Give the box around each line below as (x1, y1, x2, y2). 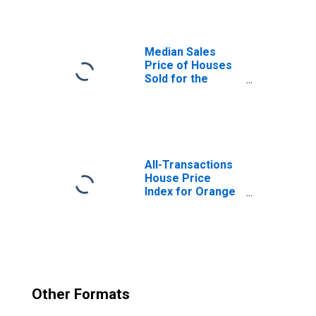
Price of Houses (145, 59, 232, 72)
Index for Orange (145, 185, 236, 198)
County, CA (145, 198, 202, 212)
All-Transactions (145, 158, 233, 171)
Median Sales (145, 45, 216, 59)
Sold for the (145, 72, 208, 85)
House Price (145, 171, 211, 185)
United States (145, 85, 217, 99)
